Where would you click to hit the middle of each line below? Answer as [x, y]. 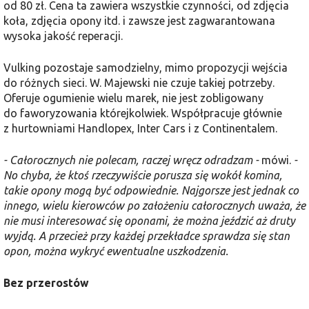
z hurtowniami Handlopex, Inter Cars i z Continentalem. [140, 128]
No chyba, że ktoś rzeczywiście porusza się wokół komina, [143, 175]
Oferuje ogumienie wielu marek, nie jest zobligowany [133, 98]
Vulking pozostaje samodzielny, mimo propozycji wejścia [146, 67]
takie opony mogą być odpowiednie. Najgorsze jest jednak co [151, 190]
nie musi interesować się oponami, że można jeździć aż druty [149, 220]
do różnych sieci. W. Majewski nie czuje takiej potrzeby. [139, 82]
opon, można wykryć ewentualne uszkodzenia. [116, 251]
